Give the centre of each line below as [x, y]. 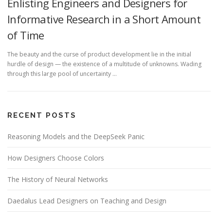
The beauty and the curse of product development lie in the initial [99, 54]
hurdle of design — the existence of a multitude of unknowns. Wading [104, 64]
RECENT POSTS [42, 116]
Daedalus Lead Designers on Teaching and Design [87, 201]
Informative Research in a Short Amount [104, 19]
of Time [26, 35]
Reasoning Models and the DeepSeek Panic [76, 137]
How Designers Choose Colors [56, 158]
